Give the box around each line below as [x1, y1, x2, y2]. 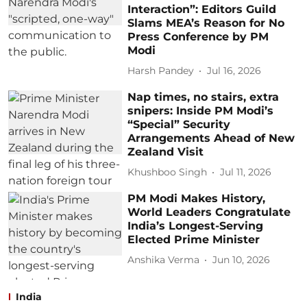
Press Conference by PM [127, 29, 269, 43]
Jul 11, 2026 [220, 166, 272, 179]
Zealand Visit [127, 145, 204, 158]
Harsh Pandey [127, 64, 195, 77]
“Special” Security [127, 117, 231, 131]
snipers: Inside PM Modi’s [127, 103, 274, 117]
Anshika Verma [127, 254, 200, 267]
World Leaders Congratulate [127, 205, 291, 219]
